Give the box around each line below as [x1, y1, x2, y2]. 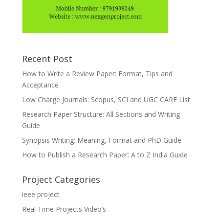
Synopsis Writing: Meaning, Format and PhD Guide [22, 135, 181, 145]
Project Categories [22, 174, 100, 186]
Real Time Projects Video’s [22, 204, 106, 214]
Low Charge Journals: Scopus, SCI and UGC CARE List [22, 95, 190, 105]
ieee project [22, 190, 60, 199]
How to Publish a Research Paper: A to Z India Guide [22, 150, 188, 160]
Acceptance [22, 80, 59, 90]
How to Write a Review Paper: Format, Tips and [22, 69, 173, 79]
